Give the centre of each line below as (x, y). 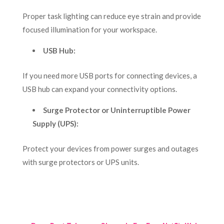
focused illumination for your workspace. (89, 30)
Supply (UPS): (55, 124)
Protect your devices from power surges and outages (110, 149)
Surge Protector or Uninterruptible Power (116, 110)
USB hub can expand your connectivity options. (99, 89)
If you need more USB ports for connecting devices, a (109, 76)
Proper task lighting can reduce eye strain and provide (111, 16)
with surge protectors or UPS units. (80, 162)
